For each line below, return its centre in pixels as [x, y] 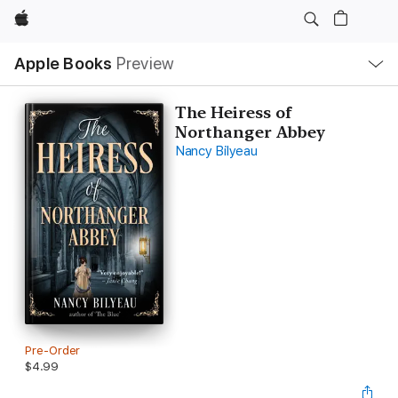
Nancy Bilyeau [216, 151]
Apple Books [64, 64]
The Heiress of [233, 112]
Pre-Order [53, 350]
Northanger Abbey [250, 132]
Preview [145, 64]
